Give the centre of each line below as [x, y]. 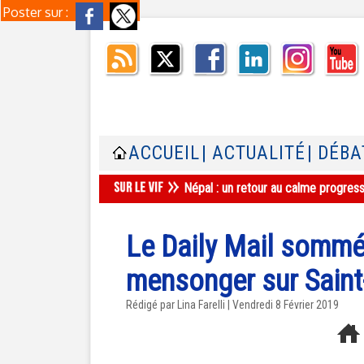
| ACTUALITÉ [253, 153]
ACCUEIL [164, 153]
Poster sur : [37, 12]
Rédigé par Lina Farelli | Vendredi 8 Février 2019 [232, 305]
